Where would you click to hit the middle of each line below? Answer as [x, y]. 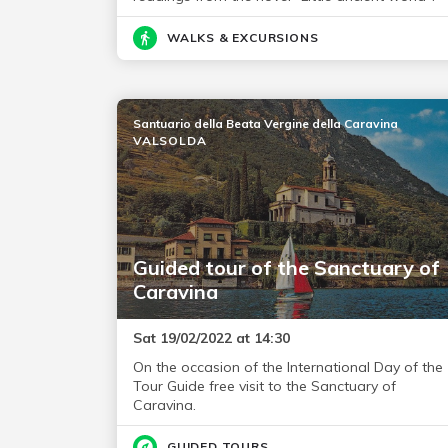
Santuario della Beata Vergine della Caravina [265, 123]
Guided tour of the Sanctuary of [286, 267]
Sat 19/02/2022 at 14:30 [211, 338]
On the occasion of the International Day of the [288, 367]
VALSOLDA [170, 140]
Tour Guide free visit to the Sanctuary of [264, 386]
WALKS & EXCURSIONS [243, 37]
